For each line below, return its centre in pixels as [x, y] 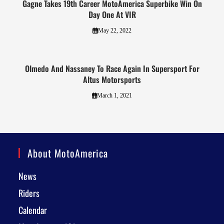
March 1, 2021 [115, 96]
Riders [29, 193]
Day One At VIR [112, 15]
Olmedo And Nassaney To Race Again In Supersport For [112, 69]
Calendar [33, 210]
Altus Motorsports [112, 80]
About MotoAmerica [68, 153]
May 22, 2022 [114, 31]
